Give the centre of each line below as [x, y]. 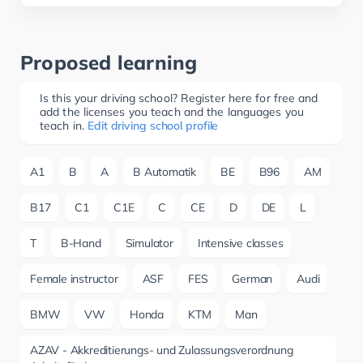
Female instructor [74, 279]
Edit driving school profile [153, 126]
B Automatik [165, 172]
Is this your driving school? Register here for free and [179, 98]
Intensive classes [240, 243]
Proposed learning [109, 62]
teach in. [62, 126]
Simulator [149, 243]
